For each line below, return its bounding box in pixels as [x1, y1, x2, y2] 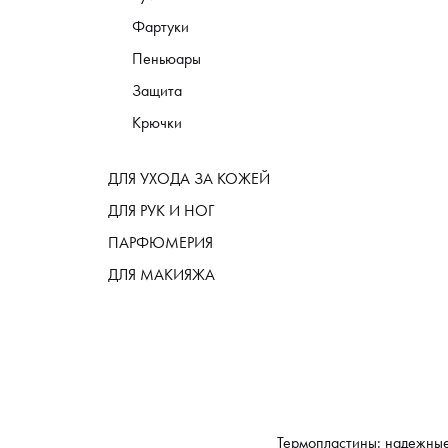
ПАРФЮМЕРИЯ [108, 232, 213, 253]
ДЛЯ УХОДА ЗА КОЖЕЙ [108, 168, 270, 189]
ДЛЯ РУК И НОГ [108, 200, 214, 221]
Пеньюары [132, 48, 201, 69]
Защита [132, 80, 182, 101]
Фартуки [132, 16, 189, 37]
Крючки [132, 112, 182, 133]
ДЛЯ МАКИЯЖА [108, 264, 215, 285]
